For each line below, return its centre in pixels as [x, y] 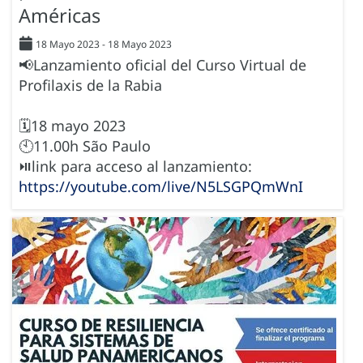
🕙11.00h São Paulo [85, 146]
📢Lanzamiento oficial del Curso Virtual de [162, 65]
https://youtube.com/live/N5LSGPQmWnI [161, 187]
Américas [60, 16]
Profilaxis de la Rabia [90, 85]
